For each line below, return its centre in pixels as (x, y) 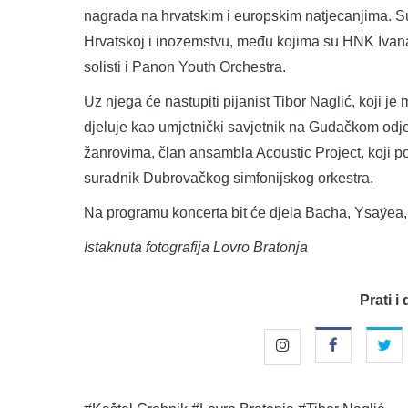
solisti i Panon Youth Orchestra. (185, 66)
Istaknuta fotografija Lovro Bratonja (196, 247)
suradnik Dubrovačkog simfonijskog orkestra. (229, 178)
